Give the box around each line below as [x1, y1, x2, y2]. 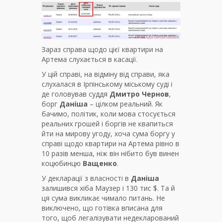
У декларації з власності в [42, 173, 131, 183]
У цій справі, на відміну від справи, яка [42, 69, 169, 79]
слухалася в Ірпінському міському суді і [42, 79, 172, 89]
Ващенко [83, 158, 117, 168]
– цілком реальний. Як [88, 99, 163, 109]
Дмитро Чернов [110, 89, 169, 99]
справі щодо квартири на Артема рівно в [42, 138, 179, 148]
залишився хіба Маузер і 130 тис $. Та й [42, 183, 175, 193]
